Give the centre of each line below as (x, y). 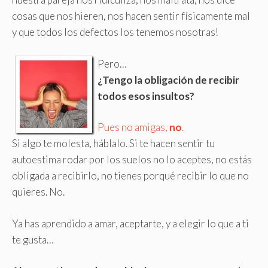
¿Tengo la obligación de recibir (168, 80)
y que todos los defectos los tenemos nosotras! (115, 32)
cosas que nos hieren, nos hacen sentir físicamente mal (131, 16)
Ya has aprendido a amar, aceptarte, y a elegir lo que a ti (130, 223)
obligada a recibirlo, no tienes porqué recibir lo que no (130, 176)
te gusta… (33, 239)
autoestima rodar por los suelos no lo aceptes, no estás (132, 160)
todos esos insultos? (146, 96)
